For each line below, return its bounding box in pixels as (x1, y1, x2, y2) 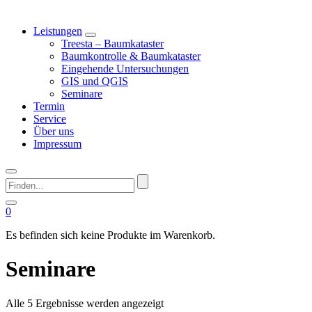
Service (33, 113, 66, 125)
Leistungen (33, 25, 82, 37)
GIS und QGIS (61, 75, 128, 87)
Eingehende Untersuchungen (61, 63, 189, 75)
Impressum (33, 138, 81, 150)
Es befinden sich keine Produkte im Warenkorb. (6, 229, 215, 241)
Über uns (33, 125, 74, 137)
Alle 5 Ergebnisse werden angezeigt (6, 297, 164, 309)
